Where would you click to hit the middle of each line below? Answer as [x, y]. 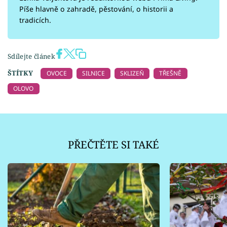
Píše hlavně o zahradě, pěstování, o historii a [96, 9]
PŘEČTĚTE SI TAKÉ [113, 144]
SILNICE [93, 73]
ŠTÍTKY [20, 73]
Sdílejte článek [31, 56]
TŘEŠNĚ [171, 73]
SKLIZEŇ [132, 73]
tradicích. [35, 20]
